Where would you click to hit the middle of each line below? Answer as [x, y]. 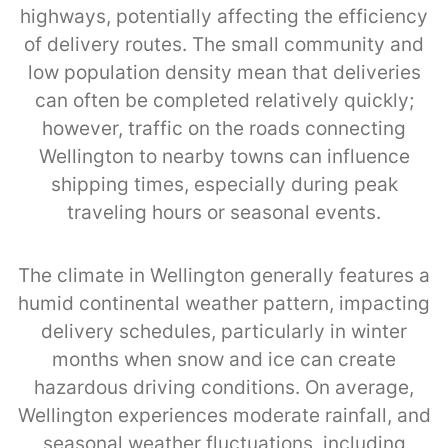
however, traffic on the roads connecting [224, 128]
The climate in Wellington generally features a [224, 275]
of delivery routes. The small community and [224, 44]
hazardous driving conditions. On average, [224, 387]
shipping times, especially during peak [224, 184]
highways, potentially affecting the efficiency [224, 16]
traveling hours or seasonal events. [224, 212]
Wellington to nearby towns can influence [224, 156]
